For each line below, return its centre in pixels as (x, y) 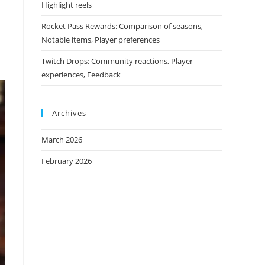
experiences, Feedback (81, 75)
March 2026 (62, 140)
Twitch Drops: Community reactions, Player (117, 61)
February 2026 (67, 161)
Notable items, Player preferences (101, 40)
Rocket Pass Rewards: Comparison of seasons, (122, 26)
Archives (69, 113)
